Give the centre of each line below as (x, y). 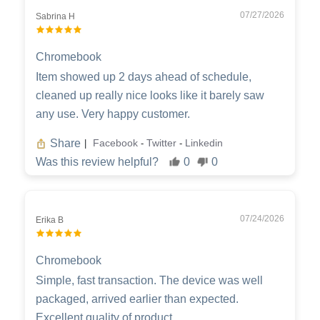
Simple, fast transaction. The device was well (149, 280)
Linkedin (204, 143)
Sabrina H (55, 16)
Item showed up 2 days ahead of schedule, (144, 76)
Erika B (50, 220)
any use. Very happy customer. (113, 114)
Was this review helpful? (97, 161)
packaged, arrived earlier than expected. (137, 299)
